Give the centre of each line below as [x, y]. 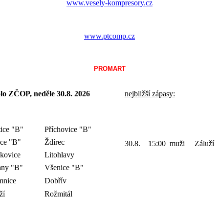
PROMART [109, 69]
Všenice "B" [64, 168]
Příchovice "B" [68, 130]
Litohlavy [59, 155]
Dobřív [55, 181]
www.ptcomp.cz [109, 36]
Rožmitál [58, 194]
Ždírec [54, 142]
